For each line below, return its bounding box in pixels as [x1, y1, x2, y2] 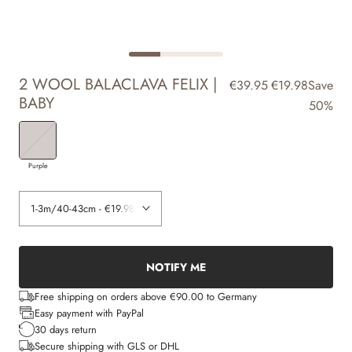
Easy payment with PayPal [35, 305, 144, 321]
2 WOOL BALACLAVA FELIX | [19, 73, 217, 97]
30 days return [35, 321, 97, 337]
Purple [27, 159, 48, 170]
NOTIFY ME [146, 258, 206, 275]
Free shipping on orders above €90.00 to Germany [35, 288, 257, 304]
